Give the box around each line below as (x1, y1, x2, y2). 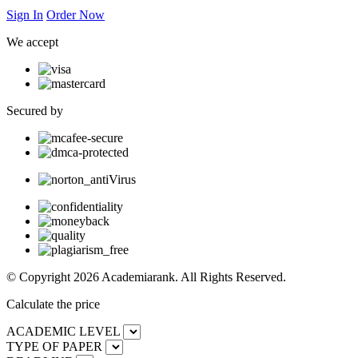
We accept (6, 34, 58, 49)
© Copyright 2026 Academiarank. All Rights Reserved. (6, 269, 286, 284)
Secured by (6, 103, 63, 117)
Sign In (6, 7, 43, 22)
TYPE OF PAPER (6, 339, 102, 353)
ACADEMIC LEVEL (6, 324, 120, 338)
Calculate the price (6, 296, 100, 311)
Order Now (46, 7, 105, 22)
